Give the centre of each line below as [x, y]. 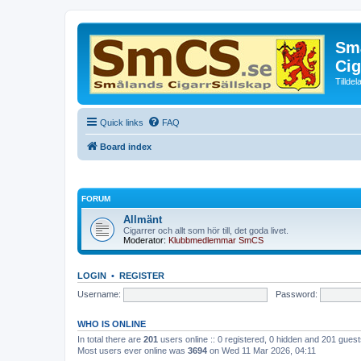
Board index [126, 146]
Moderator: [145, 240]
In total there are [110, 339]
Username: [99, 294]
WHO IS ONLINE [112, 324]
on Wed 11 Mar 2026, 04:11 [261, 351]
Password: [296, 294]
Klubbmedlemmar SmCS [216, 240]
